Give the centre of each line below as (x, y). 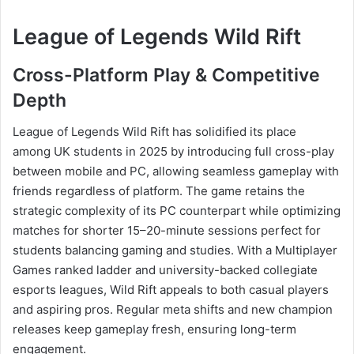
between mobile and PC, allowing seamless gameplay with (176, 171)
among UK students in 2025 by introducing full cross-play (173, 152)
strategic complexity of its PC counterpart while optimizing (177, 211)
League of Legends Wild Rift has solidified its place (154, 132)
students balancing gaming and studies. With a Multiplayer (175, 250)
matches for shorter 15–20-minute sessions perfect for (167, 231)
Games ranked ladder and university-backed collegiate (165, 270)
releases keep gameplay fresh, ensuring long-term (154, 330)
